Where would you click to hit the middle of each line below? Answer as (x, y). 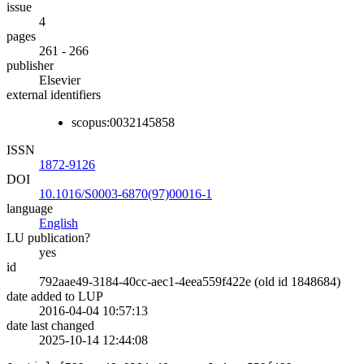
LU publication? (48, 237)
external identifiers (54, 94)
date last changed (50, 325)
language (30, 208)
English (58, 223)
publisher (30, 65)
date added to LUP (55, 296)
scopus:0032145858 (123, 122)
